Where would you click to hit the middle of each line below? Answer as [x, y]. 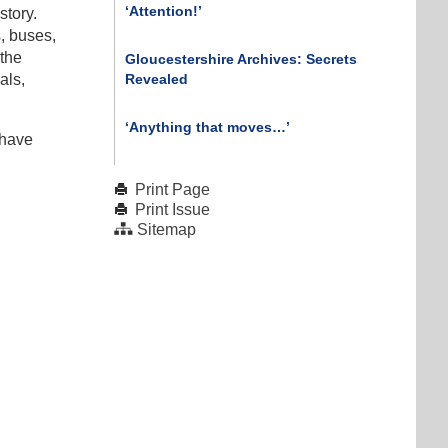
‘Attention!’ [164, 10]
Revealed [157, 78]
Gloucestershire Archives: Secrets [241, 58]
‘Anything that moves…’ [208, 126]
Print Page [173, 189]
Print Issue [173, 209]
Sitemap [167, 229]
